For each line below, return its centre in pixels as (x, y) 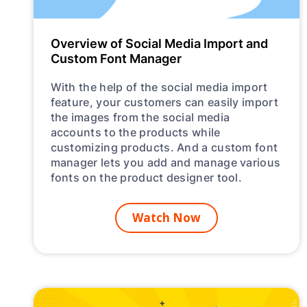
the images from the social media (140, 117)
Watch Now (166, 218)
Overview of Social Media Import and (159, 44)
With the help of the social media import (159, 87)
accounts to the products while (135, 132)
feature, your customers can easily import (164, 102)
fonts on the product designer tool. (146, 177)
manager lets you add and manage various (165, 162)
